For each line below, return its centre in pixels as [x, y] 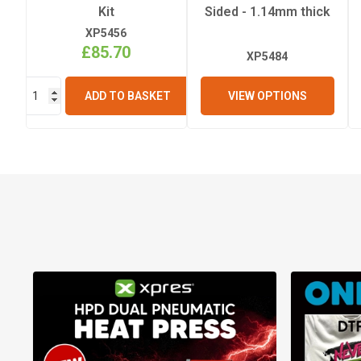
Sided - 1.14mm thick [267, 11]
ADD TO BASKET [127, 95]
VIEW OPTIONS [267, 95]
